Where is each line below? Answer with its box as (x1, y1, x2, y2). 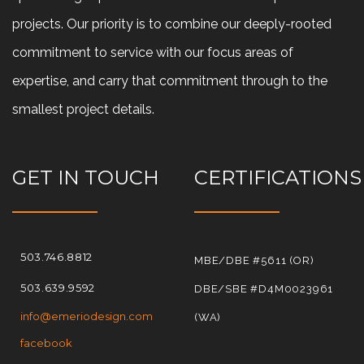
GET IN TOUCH (12, 166, 159, 190)
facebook (20, 336, 72, 350)
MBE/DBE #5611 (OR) (194, 254, 314, 267)
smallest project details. (12, 102, 154, 118)
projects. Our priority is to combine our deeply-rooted (12, 16, 331, 32)
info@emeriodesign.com (20, 310, 153, 323)
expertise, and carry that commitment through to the (12, 73, 327, 89)
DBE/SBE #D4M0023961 (194, 283, 334, 296)
